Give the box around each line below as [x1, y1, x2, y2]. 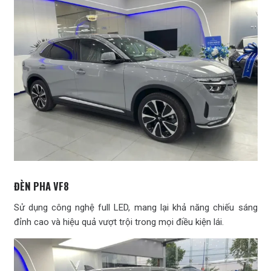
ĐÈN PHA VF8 [13, 178, 69, 194]
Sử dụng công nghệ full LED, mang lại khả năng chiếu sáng [13, 202, 258, 214]
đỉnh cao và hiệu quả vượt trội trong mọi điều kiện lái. [13, 217, 224, 228]
